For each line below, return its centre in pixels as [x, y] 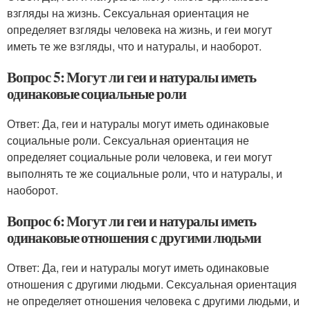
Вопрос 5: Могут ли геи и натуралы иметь [132, 77]
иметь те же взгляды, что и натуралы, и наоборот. [134, 46]
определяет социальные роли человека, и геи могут [139, 157]
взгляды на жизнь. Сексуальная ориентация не [128, 13]
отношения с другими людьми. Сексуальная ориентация [152, 284]
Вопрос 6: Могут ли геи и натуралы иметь [132, 221]
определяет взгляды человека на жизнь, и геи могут [139, 29]
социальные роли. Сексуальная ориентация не [128, 140]
